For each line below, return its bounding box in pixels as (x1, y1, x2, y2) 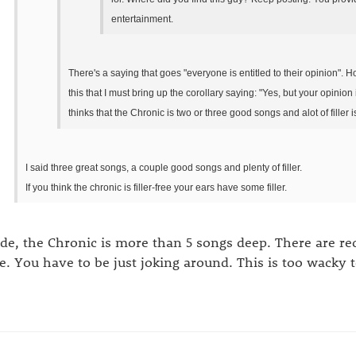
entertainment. (111, 13, 173, 25)
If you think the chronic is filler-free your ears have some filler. (25, 181, 287, 193)
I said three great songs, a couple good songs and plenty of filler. (25, 161, 302, 173)
